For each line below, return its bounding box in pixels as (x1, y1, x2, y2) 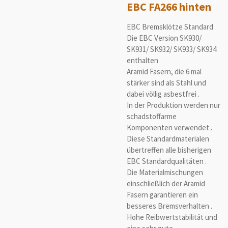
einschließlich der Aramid (127, 179, 205, 189)
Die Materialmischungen (127, 167, 203, 178)
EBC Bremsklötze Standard (127, 22, 213, 32)
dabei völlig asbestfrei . (127, 89, 199, 99)
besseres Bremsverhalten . (127, 201, 212, 211)
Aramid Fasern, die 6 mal (127, 67, 202, 77)
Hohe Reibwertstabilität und (127, 212, 217, 222)
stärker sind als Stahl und (127, 78, 206, 88)
